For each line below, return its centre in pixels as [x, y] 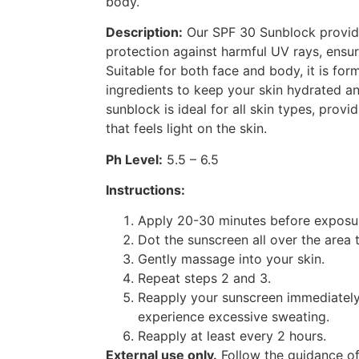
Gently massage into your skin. [231, 259]
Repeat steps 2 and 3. [204, 278]
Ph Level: [134, 159]
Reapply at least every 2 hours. [232, 336]
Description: [144, 32]
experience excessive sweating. [234, 317]
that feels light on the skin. [186, 129]
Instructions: [145, 190]
